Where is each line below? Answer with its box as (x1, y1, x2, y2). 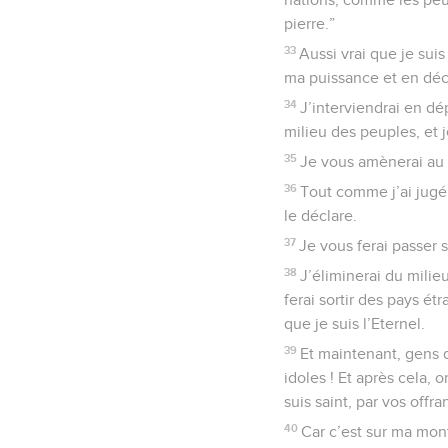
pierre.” (284, 15, 335, 32)
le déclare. (284, 207, 357, 224)
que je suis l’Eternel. (284, 315, 425, 332)
